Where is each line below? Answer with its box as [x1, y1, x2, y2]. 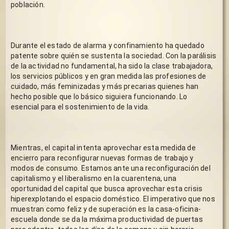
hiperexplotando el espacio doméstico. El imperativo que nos [11, 194, 215, 203]
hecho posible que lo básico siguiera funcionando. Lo [11, 92, 188, 101]
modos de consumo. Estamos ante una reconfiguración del [11, 164, 211, 172]
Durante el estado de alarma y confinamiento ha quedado [11, 41, 204, 50]
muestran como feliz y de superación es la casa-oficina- [11, 204, 201, 213]
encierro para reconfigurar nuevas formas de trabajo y [11, 153, 194, 162]
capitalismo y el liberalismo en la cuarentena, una [11, 174, 176, 182]
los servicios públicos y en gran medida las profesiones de [11, 72, 207, 80]
